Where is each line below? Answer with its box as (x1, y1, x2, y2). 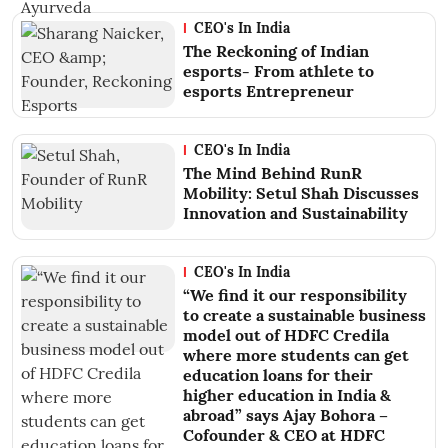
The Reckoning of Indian (183, 41, 370, 62)
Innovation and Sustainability (183, 203, 409, 224)
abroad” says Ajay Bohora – (183, 405, 389, 426)
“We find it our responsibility (183, 285, 408, 306)
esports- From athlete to (183, 61, 375, 82)
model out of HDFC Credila (183, 325, 390, 346)
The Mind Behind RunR (183, 163, 363, 184)
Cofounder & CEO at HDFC (183, 425, 386, 446)
